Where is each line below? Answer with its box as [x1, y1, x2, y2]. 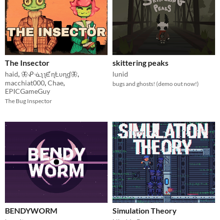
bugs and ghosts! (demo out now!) [112, 80, 199, 87]
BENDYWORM [5, 206, 57, 216]
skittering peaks [112, 57, 168, 67]
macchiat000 [5, 78, 45, 87]
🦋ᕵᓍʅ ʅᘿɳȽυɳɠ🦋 [21, 69, 78, 78]
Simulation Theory [112, 206, 177, 216]
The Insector [5, 57, 50, 67]
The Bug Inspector [5, 97, 52, 105]
